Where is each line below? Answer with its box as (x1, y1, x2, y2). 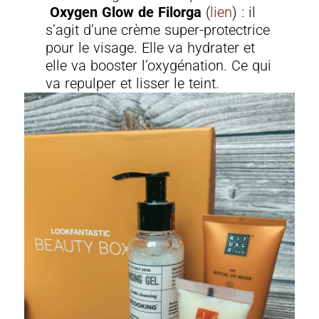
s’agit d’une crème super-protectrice (46, 21, 271, 39)
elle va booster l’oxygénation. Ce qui (46, 57, 272, 75)
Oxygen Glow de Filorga (50, 4, 206, 21)
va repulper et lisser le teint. (46, 75, 220, 93)
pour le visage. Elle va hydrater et (46, 39, 256, 57)
